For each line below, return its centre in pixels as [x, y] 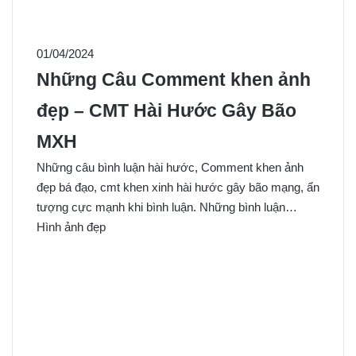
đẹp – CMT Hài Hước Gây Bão [166, 111]
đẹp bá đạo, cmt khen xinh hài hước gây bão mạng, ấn [178, 188]
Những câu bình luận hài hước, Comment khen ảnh [170, 168]
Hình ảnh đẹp [71, 227]
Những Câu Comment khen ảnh [174, 80]
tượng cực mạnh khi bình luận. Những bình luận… [167, 207]
